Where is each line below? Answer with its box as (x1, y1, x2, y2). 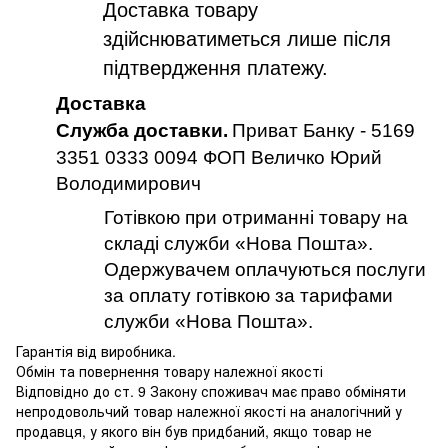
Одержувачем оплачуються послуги (103, 258, 426, 280)
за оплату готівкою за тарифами (103, 284, 393, 306)
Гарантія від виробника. (16, 340, 176, 361)
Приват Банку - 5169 (232, 119, 415, 141)
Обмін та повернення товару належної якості (16, 360, 323, 381)
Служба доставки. (56, 119, 228, 141)
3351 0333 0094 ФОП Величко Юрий (56, 146, 382, 168)
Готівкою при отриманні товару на (103, 206, 408, 228)
